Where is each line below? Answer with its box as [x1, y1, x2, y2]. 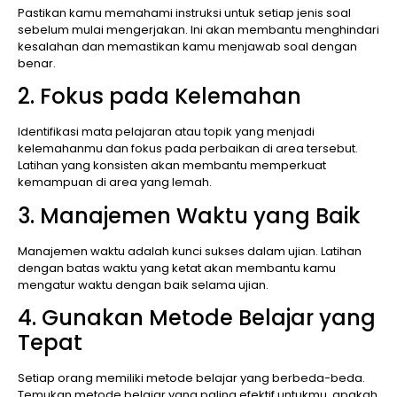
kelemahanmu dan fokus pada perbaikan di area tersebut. [18, 140, 358, 158]
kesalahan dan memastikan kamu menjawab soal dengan [18, 38, 357, 55]
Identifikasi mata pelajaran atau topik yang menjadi [18, 123, 315, 141]
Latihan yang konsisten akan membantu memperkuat [18, 157, 326, 175]
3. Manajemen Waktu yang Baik [18, 200, 361, 230]
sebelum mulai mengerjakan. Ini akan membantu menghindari [18, 21, 379, 38]
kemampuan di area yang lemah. [18, 174, 212, 191]
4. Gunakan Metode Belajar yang [18, 303, 376, 333]
